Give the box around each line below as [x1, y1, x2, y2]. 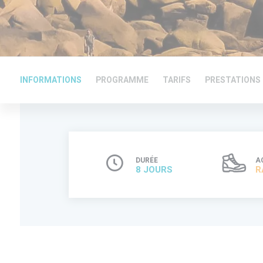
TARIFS [163, 74, 191, 86]
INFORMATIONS [20, 74, 82, 86]
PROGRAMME [96, 74, 149, 86]
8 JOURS [135, 163, 173, 176]
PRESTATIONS [205, 74, 261, 86]
